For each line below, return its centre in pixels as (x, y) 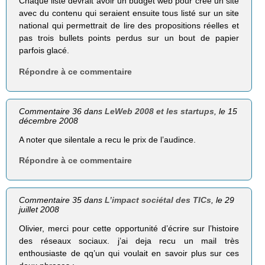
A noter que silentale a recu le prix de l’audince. (108, 139)
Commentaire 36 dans (62, 111)
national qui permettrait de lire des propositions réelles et (129, 26)
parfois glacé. (44, 51)
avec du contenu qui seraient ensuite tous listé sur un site (129, 13)
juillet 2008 (39, 209)
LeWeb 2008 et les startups (160, 111)
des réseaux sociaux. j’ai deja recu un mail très (129, 240)
